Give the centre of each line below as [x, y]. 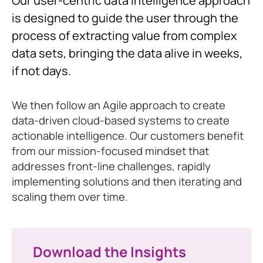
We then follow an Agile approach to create [119, 105]
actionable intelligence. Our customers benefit [128, 136]
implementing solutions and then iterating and [127, 181]
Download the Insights [109, 252]
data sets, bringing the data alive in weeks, [127, 53]
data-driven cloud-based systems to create [121, 120]
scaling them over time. [70, 197]
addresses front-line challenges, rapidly [111, 166]
